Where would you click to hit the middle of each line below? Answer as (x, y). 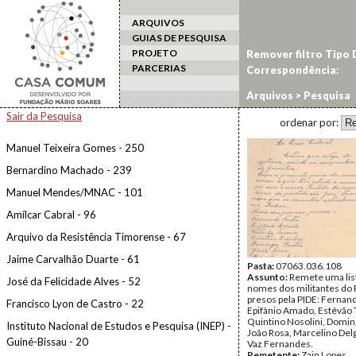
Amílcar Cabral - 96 (51, 215)
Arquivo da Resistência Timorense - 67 (96, 237)
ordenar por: (310, 122)
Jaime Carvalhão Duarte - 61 (73, 259)
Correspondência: (293, 70)
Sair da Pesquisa (44, 116)
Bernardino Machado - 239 (69, 170)
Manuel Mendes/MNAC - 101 (75, 192)
